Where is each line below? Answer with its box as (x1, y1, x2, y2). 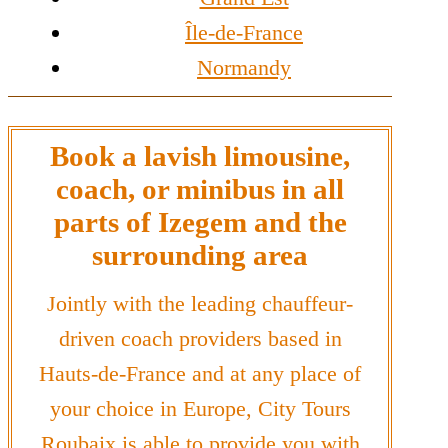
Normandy (197, 55, 291, 81)
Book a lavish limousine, (50, 140, 350, 173)
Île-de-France (185, 20, 303, 46)
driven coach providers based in (58, 326, 342, 352)
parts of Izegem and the (53, 206, 347, 239)
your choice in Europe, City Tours (49, 396, 351, 422)
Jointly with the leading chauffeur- (47, 291, 353, 317)
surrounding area (92, 239, 308, 272)
